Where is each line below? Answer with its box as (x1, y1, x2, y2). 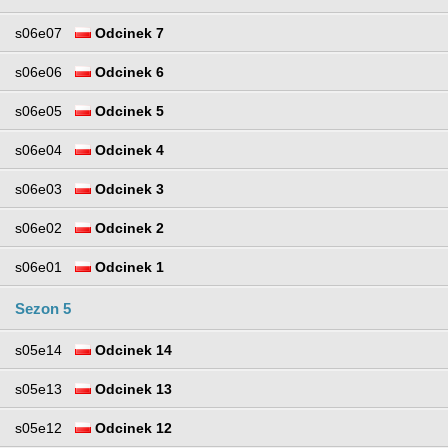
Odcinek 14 (91, 341, 172, 358)
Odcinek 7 (91, 24, 164, 41)
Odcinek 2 (91, 219, 164, 236)
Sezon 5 (15, 299, 71, 317)
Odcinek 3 (91, 180, 164, 197)
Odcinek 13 (91, 380, 172, 397)
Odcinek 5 (91, 102, 164, 119)
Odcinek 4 (91, 141, 164, 158)
